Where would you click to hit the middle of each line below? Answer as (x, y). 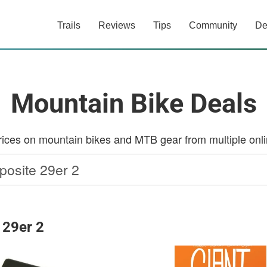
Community (213, 25)
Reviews (117, 25)
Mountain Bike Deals (133, 103)
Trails (69, 25)
